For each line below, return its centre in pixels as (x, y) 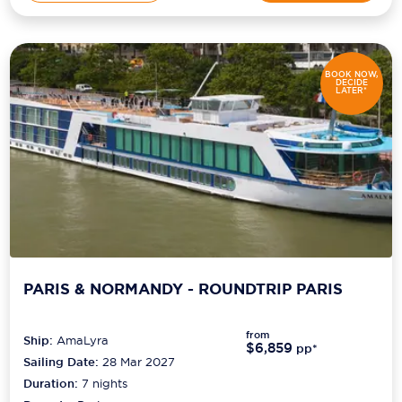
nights (109, 383)
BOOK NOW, (352, 75)
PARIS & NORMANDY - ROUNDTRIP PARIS (184, 289)
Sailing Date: (61, 362)
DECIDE (351, 83)
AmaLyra (83, 340)
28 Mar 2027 (139, 361)
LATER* (352, 91)
